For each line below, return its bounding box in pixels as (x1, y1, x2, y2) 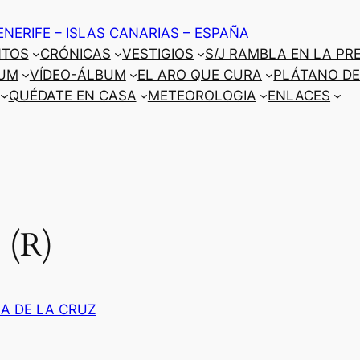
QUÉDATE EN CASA (8, 88, 137, 104)
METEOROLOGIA (147, 88, 256, 104)
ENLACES (268, 88, 331, 104)
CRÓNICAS (39, 46, 111, 62)
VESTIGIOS (122, 46, 194, 62)
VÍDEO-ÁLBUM (29, 67, 126, 83)
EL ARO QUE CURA (137, 67, 263, 83)
